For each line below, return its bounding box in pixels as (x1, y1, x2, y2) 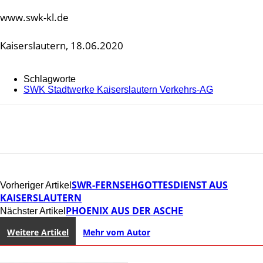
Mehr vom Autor (83, 226, 150, 238)
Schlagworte (23, 73, 76, 84)
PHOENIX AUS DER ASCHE (66, 204, 183, 217)
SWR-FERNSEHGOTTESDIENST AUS (72, 178, 228, 191)
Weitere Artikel (7, 226, 69, 238)
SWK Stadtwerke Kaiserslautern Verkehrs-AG (23, 84, 213, 95)
